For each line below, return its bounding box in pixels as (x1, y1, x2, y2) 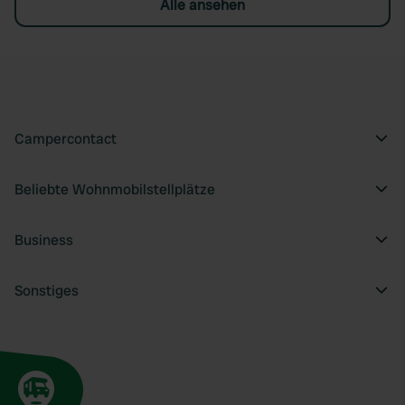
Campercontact (14, 129, 117, 148)
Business (14, 231, 73, 250)
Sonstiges (14, 281, 79, 300)
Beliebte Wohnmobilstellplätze (14, 180, 215, 199)
